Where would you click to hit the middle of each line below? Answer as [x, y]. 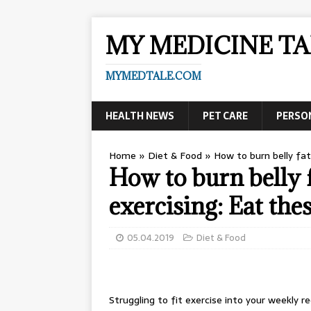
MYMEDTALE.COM [153, 76]
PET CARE [225, 116]
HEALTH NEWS [140, 116]
